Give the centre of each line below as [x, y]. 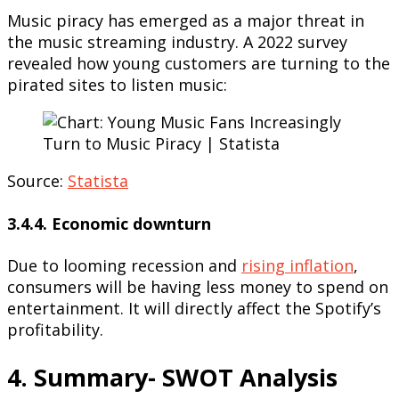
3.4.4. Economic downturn [109, 223]
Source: [37, 180]
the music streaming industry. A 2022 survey [177, 41]
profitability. [55, 330]
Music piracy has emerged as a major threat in [186, 20]
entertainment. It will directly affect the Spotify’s [194, 309]
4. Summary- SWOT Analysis [172, 377]
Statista [98, 180]
